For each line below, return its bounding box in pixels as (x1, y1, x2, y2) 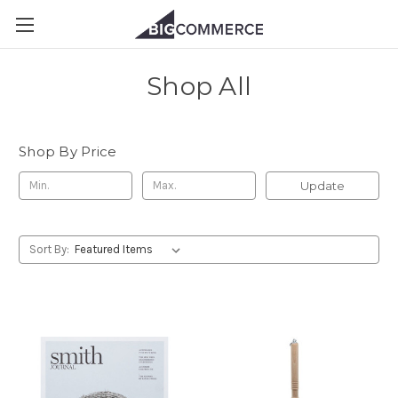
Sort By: (28, 242, 69, 256)
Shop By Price (19, 143, 117, 160)
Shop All (147, 71, 251, 101)
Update (299, 178, 345, 193)
